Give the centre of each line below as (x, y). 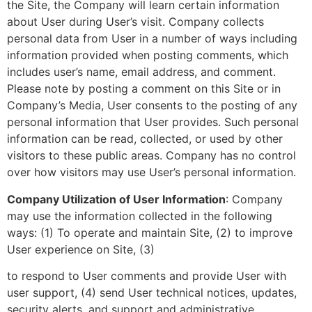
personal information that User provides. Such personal (153, 122)
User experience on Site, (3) (81, 249)
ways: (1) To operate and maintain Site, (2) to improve (150, 232)
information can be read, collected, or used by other (145, 139)
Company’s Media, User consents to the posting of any (152, 106)
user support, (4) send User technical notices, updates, (152, 293)
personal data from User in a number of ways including (152, 39)
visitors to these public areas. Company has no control (151, 156)
